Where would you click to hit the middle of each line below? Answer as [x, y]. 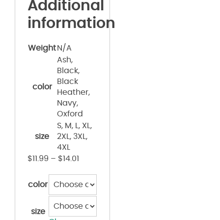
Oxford [70, 114]
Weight [42, 48]
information [71, 23]
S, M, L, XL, [74, 125]
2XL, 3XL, [72, 136]
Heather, [73, 92]
